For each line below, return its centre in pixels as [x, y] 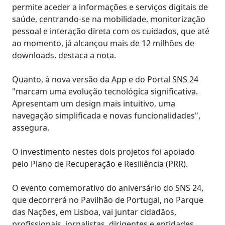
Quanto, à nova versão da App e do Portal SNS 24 [105, 79]
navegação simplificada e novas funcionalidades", [106, 115]
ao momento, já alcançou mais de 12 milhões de [103, 43]
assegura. [31, 127]
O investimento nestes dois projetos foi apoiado [103, 151]
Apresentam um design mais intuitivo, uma [94, 103]
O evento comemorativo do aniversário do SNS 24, [108, 188]
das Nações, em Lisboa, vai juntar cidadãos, [94, 212]
